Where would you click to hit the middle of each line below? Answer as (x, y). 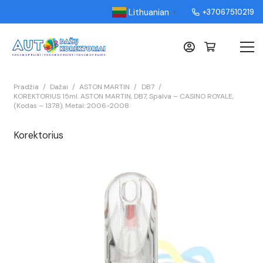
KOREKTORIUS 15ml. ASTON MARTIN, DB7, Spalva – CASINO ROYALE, (123, 96)
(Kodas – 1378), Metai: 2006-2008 (71, 106)
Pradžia (26, 87)
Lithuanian (149, 12)
